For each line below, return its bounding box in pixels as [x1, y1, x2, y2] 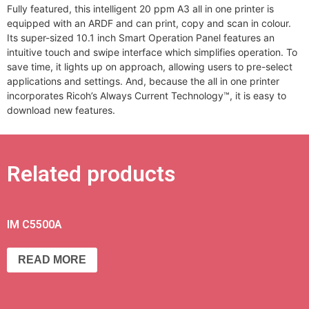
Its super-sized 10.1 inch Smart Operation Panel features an [7, 32, 275, 44]
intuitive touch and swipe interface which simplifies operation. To [7, 46, 297, 59]
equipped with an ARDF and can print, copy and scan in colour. [7, 17, 291, 30]
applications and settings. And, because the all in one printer [7, 75, 279, 88]
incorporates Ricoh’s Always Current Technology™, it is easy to [7, 90, 286, 102]
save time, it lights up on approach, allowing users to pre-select [7, 61, 292, 73]
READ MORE [18, 253, 86, 266]
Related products [7, 160, 175, 187]
